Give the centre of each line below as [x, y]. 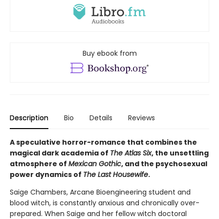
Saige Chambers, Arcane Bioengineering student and [100, 192]
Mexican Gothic [95, 164]
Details [101, 118]
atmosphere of [39, 164]
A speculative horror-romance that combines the [103, 142]
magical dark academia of [60, 153]
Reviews [142, 118]
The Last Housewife [116, 174]
